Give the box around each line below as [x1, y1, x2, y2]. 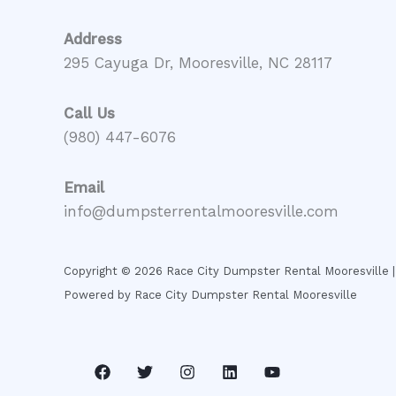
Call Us [64, 103, 115, 122]
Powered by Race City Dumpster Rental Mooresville [64, 287, 357, 301]
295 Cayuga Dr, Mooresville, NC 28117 [64, 54, 332, 72]
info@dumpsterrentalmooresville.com [64, 202, 339, 220]
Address [64, 30, 122, 49]
